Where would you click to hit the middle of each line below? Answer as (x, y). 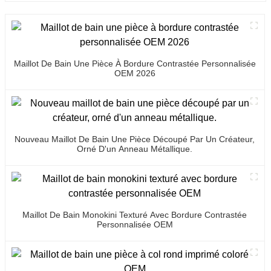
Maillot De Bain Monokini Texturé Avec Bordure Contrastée (135, 214)
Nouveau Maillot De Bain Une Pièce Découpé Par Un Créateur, (135, 139)
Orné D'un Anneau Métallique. (135, 149)
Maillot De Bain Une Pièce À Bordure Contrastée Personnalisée (135, 63)
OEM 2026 (135, 73)
